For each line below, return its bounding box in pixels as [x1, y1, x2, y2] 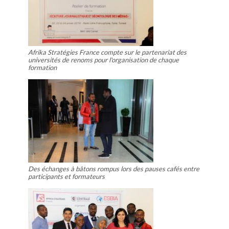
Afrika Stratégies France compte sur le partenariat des [28, 48, 187, 56]
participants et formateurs [28, 172, 105, 180]
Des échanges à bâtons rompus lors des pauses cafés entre [28, 164, 199, 173]
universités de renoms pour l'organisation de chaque [28, 55, 179, 64]
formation [28, 63, 57, 72]
